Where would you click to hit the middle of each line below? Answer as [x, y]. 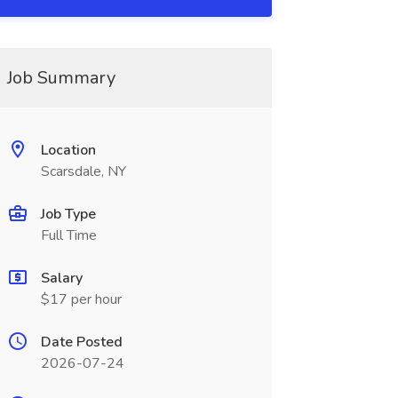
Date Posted [81, 342]
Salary [61, 278]
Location [68, 150]
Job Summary [61, 78]
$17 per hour [81, 299]
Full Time [68, 235]
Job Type [68, 214]
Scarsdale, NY [83, 171]
